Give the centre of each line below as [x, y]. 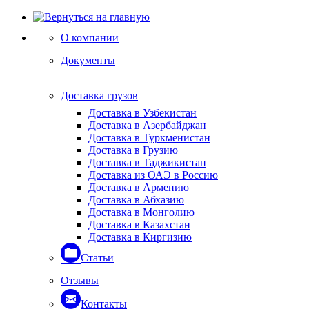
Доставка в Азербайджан [147, 125]
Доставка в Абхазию [136, 200]
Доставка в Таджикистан [147, 162]
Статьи [97, 258]
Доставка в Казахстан [139, 225]
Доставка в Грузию [133, 150]
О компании [90, 38]
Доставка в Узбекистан [142, 113]
